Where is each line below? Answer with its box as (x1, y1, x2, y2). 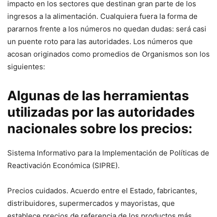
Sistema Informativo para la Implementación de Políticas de (7, 148, 209, 158)
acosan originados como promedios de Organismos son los (7, 49, 210, 59)
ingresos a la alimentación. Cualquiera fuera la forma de (7, 12, 198, 21)
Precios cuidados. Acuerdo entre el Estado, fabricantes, (7, 186, 197, 196)
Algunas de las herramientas (7, 88, 189, 104)
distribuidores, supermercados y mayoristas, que (7, 199, 175, 208)
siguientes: (7, 62, 45, 72)
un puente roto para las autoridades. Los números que (7, 37, 193, 46)
